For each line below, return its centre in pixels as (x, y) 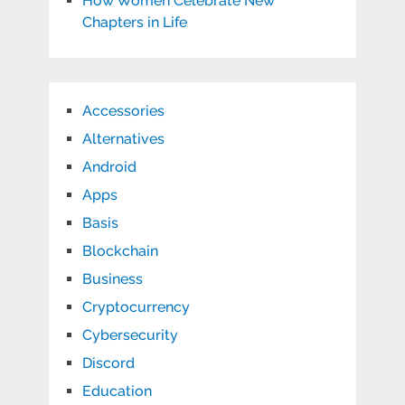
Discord (108, 363)
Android (109, 167)
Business (112, 279)
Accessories (123, 111)
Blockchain (120, 251)
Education (117, 391)
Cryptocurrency (136, 307)
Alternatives (123, 139)
